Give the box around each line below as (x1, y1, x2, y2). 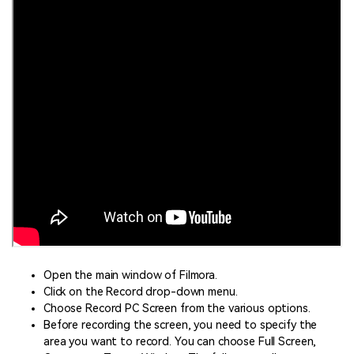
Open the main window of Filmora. (43, 269, 217, 282)
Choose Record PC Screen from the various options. (43, 302, 311, 315)
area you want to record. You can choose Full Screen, (43, 335, 317, 348)
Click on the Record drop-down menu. (43, 285, 238, 299)
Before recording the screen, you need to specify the (43, 318, 318, 332)
